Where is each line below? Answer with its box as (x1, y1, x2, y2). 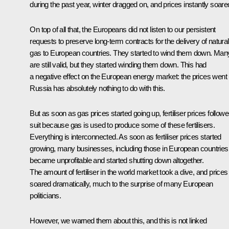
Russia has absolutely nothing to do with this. (30, 83, 165, 93)
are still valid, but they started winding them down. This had (30, 60, 207, 69)
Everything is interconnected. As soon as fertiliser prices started (30, 132, 221, 141)
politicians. (30, 191, 61, 200)
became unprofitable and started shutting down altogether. (30, 155, 204, 165)
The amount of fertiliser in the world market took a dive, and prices (30, 167, 228, 176)
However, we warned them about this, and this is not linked (30, 216, 207, 225)
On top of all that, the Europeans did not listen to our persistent (30, 25, 216, 34)
